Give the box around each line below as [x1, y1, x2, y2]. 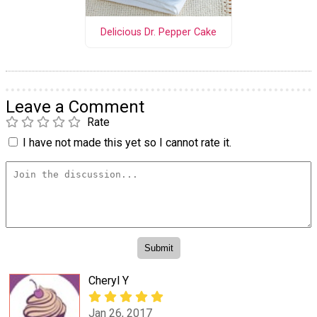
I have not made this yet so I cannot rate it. [23, 136, 231, 150]
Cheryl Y [88, 273, 129, 287]
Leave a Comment [6, 97, 144, 117]
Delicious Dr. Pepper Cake [100, 25, 217, 38]
